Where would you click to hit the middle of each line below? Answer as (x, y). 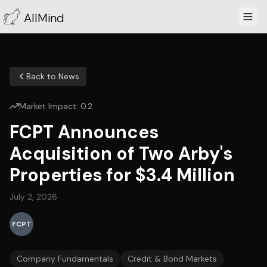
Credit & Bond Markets (172, 259)
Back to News (53, 76)
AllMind (44, 18)
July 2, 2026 (33, 197)
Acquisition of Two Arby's (121, 153)
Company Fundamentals (65, 259)
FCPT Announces (84, 132)
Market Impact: (50, 106)
